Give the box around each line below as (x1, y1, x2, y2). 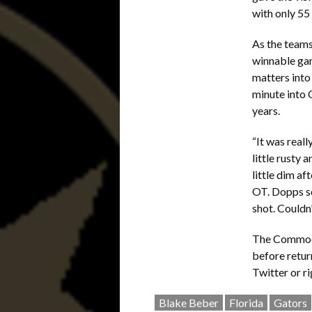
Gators (274, 296, 307, 309)
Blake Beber (159, 296, 219, 309)
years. (252, 104, 280, 117)
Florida (229, 296, 263, 309)
